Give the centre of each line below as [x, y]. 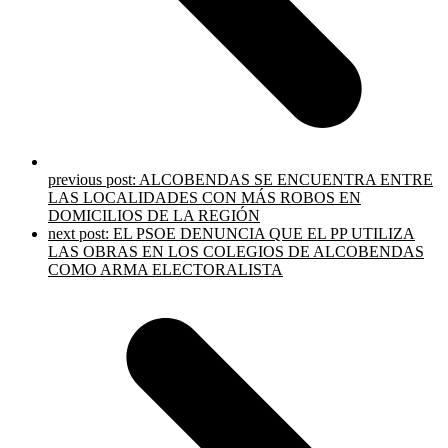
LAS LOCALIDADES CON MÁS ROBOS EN [204, 197]
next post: [80, 233]
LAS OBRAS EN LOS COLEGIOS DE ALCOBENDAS [236, 251]
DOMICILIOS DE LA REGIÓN [154, 215]
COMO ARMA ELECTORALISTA [165, 269]
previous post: [93, 179]
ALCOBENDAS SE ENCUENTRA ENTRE [286, 179]
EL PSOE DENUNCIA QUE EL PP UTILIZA [264, 233]
